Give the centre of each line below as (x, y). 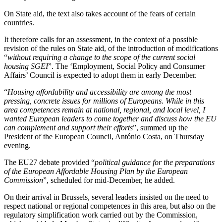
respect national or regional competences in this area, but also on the (110, 206)
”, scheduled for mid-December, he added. (109, 180)
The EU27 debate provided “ (49, 162)
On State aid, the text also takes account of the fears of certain (100, 14)
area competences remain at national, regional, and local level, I (105, 110)
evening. (17, 145)
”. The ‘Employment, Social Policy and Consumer (127, 66)
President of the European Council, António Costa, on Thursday (104, 137)
